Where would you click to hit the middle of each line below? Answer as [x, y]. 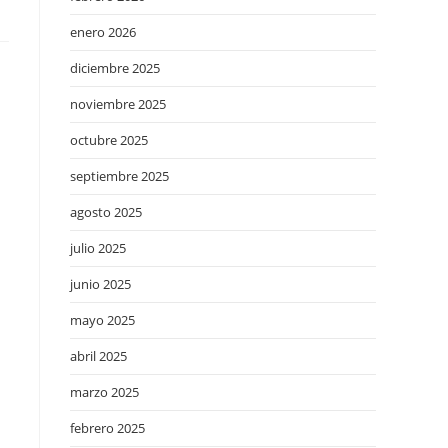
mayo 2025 [102, 320]
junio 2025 [100, 284]
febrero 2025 [107, 428]
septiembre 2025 [119, 176]
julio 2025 [98, 248]
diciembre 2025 [115, 68]
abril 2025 [98, 356]
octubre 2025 [109, 140]
